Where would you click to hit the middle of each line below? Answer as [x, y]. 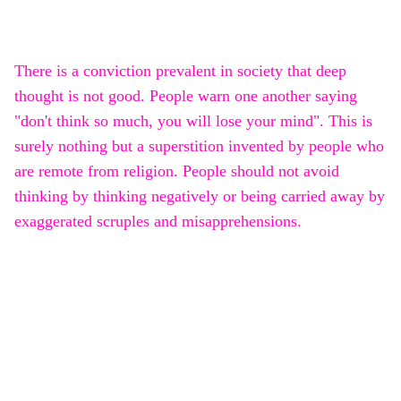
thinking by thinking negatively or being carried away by [200, 196]
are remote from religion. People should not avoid [177, 171]
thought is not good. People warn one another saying [186, 96]
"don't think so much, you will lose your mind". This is [193, 121]
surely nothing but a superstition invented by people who [199, 146]
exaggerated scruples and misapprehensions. [158, 222]
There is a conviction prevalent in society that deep [180, 71]
